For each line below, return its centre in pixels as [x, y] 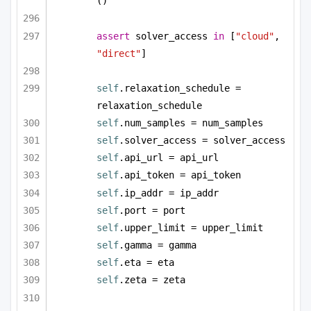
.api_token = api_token [180, 175]
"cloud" [255, 36]
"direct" [119, 53]
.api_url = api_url [169, 158]
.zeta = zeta [152, 280]
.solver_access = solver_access [202, 140]
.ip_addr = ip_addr [169, 193]
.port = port [152, 210]
